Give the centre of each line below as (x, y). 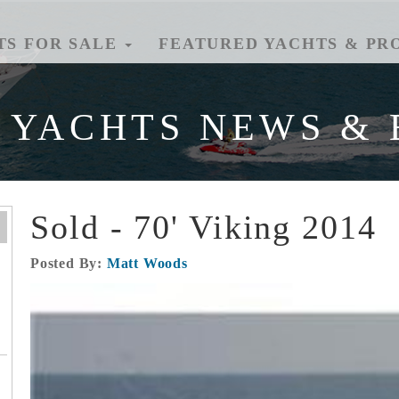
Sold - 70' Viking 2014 (204, 227)
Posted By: (69, 263)
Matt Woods (147, 263)
